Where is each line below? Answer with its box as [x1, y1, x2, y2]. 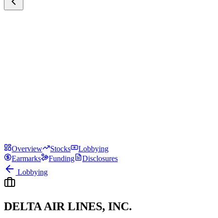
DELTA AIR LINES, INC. [4, 200, 132, 213]
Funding [49, 154, 74, 163]
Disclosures [82, 154, 118, 163]
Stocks [50, 145, 71, 153]
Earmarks [12, 154, 41, 163]
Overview [12, 145, 42, 153]
